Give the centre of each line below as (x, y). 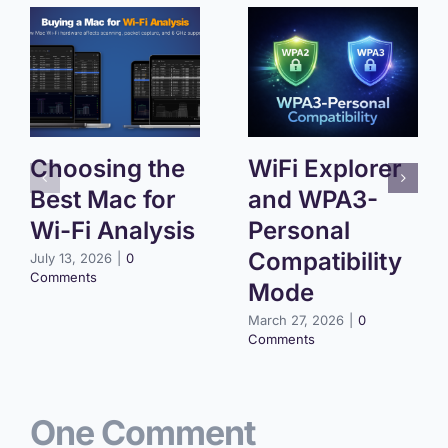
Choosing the (107, 169)
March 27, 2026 (295, 320)
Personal (298, 231)
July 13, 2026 (70, 258)
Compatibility (324, 262)
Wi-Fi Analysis (112, 231)
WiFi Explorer (324, 169)
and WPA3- (312, 200)
